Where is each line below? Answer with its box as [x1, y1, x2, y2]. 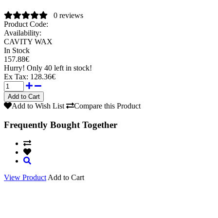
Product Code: [4, 19, 48, 28]
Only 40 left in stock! [27, 63, 92, 72]
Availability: [4, 28, 41, 37]
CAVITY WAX [4, 37, 53, 46]
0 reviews [54, 11, 83, 19]
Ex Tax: [4, 72, 30, 81]
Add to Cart [48, 173, 84, 182]
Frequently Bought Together [4, 119, 117, 130]
